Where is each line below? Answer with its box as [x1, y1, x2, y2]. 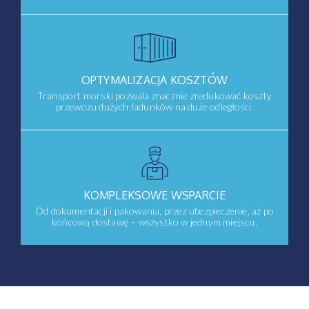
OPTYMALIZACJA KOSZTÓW [81, 73, 228, 87]
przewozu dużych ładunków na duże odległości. [55, 101, 254, 112]
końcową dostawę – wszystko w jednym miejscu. [52, 216, 257, 228]
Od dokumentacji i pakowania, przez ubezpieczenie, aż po [35, 205, 274, 217]
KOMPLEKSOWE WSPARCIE [83, 188, 226, 202]
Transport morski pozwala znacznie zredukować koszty [37, 90, 272, 101]
